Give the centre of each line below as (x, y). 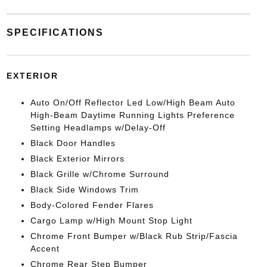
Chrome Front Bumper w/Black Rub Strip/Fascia (134, 236)
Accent (45, 249)
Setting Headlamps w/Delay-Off (98, 128)
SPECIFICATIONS (55, 33)
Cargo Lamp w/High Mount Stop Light (111, 221)
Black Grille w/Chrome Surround (100, 174)
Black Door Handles (73, 143)
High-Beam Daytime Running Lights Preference (132, 115)
